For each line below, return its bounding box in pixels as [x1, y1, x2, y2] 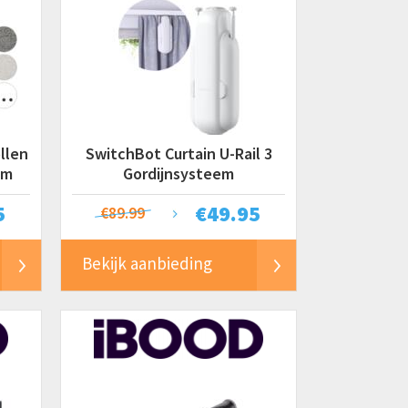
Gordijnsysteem [123, 163, 234, 184]
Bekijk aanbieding [82, 252, 212, 274]
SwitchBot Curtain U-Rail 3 [85, 143, 272, 164]
